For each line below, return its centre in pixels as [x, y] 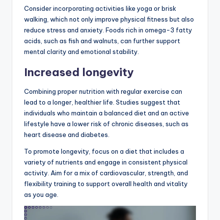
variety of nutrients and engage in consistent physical [106, 162]
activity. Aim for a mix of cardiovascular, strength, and [106, 173]
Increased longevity [79, 72]
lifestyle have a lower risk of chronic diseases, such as [106, 124]
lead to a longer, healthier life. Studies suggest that [102, 102]
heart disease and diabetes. [67, 134]
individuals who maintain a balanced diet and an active [107, 113]
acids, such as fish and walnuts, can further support [102, 41]
